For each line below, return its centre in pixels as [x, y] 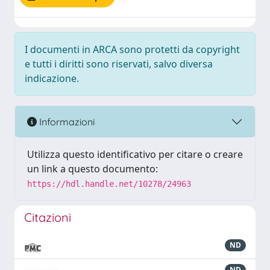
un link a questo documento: [93, 169]
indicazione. [52, 78]
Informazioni [66, 121]
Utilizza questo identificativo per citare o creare [135, 154]
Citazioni [48, 217]
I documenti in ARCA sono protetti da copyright [132, 49]
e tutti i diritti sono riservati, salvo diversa [119, 64]
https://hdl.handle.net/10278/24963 [109, 184]
